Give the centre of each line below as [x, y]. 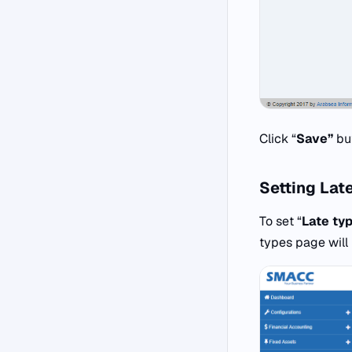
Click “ [278, 138]
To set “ [280, 221]
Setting [290, 187]
